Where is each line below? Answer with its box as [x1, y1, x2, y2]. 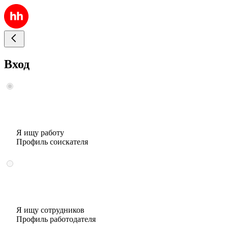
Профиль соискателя [16, 137, 88, 146]
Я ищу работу [16, 128, 64, 137]
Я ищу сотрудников [16, 205, 84, 214]
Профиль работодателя [16, 214, 96, 223]
